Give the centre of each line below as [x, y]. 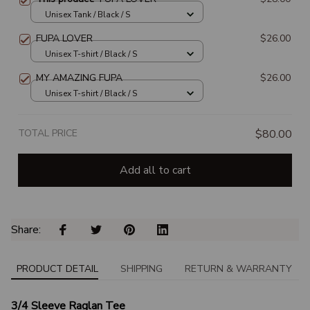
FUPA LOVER [64, 39]
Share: [27, 230]
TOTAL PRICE [48, 134]
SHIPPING [142, 268]
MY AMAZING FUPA [79, 78]
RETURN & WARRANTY [238, 268]
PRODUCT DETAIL [57, 268]
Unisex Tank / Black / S [88, 14]
